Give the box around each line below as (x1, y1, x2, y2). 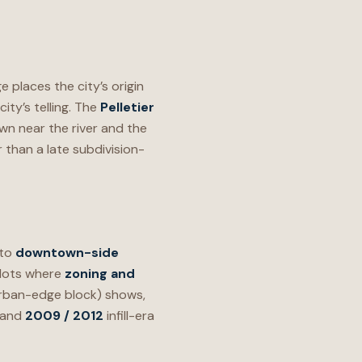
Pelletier (100, 99, 154, 116)
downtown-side (15, 244, 119, 261)
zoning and (65, 265, 135, 282)
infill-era (103, 307, 154, 324)
